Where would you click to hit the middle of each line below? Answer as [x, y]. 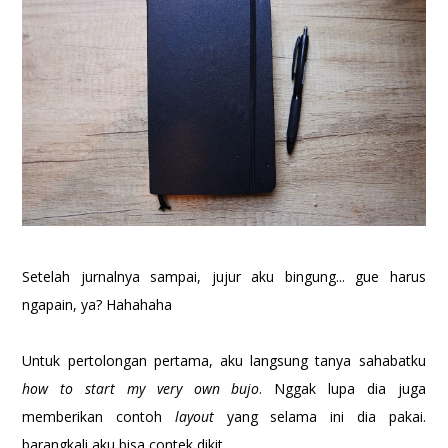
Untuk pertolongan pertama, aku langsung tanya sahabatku [224, 361]
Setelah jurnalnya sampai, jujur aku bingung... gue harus [224, 277]
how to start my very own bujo [141, 389]
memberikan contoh [98, 417]
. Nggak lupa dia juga [342, 389]
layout [200, 417]
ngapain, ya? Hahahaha [97, 305]
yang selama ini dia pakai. [326, 417]
